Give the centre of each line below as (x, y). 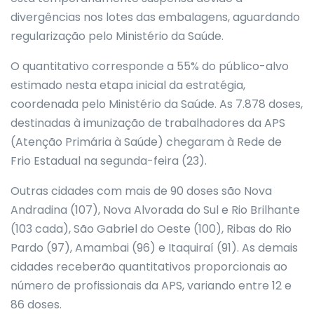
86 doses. (36, 305)
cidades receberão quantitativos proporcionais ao (149, 267)
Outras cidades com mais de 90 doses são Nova (141, 191)
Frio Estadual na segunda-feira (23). (109, 161)
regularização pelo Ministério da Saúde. (117, 36)
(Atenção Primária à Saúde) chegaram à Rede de (146, 142)
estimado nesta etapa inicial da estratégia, (128, 85)
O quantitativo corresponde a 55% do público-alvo (150, 66)
